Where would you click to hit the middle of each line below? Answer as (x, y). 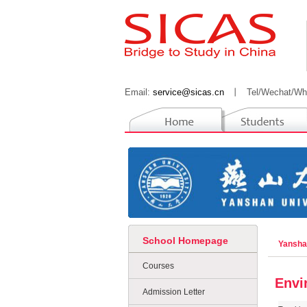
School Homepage (185, 241)
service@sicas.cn (188, 92)
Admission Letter (174, 292)
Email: (139, 92)
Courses (158, 266)
